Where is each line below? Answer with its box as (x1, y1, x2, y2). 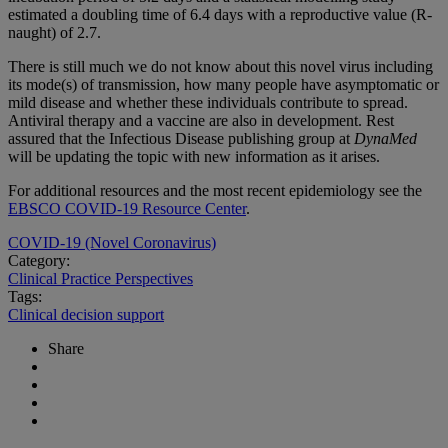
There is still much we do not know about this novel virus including (8, 57, 433, 75)
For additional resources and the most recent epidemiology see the (8, 181, 422, 199)
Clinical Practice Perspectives (8, 269, 193, 287)
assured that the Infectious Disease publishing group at (8, 129, 354, 147)
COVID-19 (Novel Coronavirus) (8, 233, 216, 251)
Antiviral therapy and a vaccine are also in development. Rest (8, 111, 394, 129)
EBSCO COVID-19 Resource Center (8, 199, 246, 217)
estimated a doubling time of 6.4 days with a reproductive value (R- (8, 5, 432, 23)
